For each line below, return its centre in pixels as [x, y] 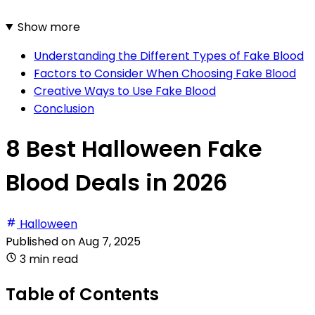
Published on [42, 241]
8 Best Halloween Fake [134, 149]
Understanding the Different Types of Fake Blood [169, 56]
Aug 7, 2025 [109, 241]
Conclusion [64, 108]
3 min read [49, 259]
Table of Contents [82, 294]
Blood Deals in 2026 [116, 183]
